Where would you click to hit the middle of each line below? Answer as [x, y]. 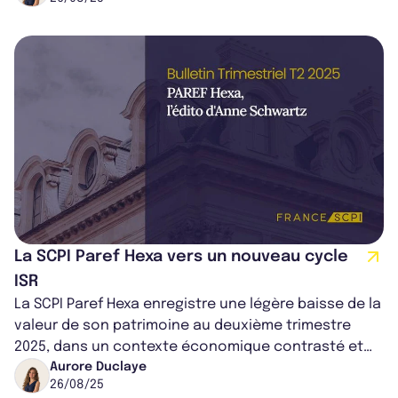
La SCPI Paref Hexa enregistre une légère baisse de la [198, 305]
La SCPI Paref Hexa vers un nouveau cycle [181, 257]
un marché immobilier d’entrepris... [134, 369]
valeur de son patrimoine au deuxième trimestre [183, 326]
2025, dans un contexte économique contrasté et [189, 347]
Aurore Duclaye [98, 367]
